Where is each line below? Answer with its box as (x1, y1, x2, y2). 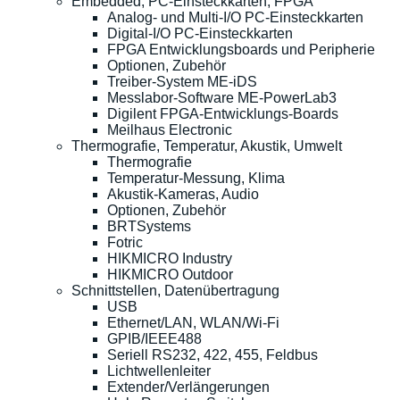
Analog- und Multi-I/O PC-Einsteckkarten (107, 9, 363, 25)
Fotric (107, 234, 143, 250)
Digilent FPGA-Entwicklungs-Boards (107, 105, 338, 121)
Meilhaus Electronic (107, 121, 232, 137)
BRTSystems (107, 218, 191, 234)
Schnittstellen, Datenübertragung (71, 282, 279, 298)
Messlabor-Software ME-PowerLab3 (107, 89, 337, 105)
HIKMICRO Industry (107, 250, 232, 266)
